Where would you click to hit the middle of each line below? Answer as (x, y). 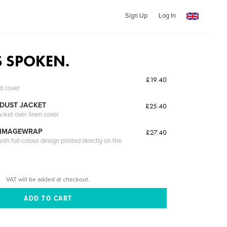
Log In (167, 16)
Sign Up (136, 16)
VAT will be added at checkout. (48, 179)
